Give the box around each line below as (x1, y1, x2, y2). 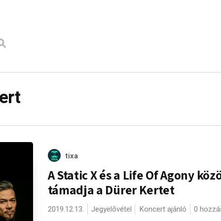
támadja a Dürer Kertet (47, 181, 175, 198)
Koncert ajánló (139, 203, 186, 215)
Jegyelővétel (91, 203, 132, 215)
